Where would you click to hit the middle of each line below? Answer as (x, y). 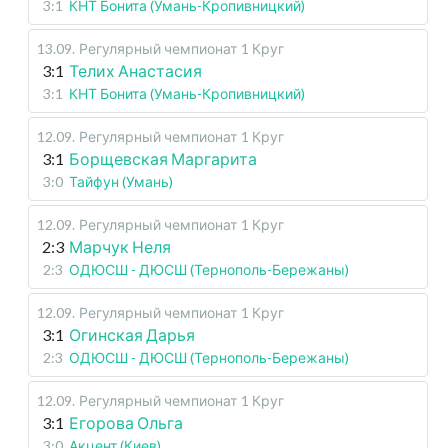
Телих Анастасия (135, 71)
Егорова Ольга (126, 423)
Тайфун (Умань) (121, 182)
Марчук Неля (120, 247)
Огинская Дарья (132, 335)
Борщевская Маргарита (163, 159)
